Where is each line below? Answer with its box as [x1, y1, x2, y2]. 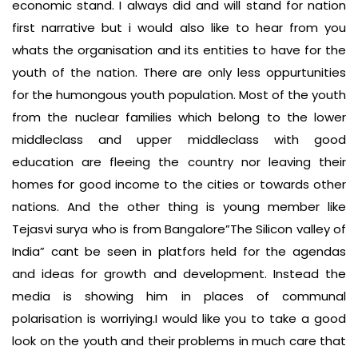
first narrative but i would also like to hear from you [12, 18, 346, 36]
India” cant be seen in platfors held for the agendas [12, 242, 346, 260]
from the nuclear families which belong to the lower [12, 108, 346, 125]
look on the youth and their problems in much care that [12, 332, 346, 349]
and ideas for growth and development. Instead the [12, 265, 346, 282]
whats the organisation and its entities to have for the [12, 41, 346, 58]
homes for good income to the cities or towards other [12, 175, 346, 193]
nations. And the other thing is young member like [12, 197, 346, 215]
